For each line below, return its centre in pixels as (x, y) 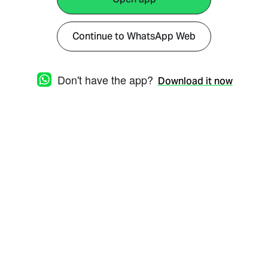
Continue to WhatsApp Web (134, 36)
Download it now (195, 81)
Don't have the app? (105, 80)
